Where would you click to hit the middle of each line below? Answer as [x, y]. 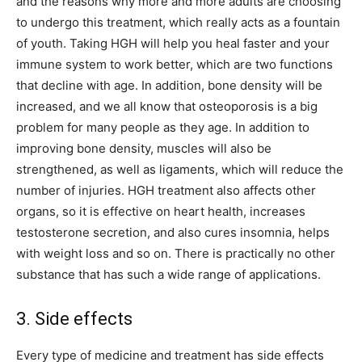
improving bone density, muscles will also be [144, 149]
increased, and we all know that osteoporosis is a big [167, 107]
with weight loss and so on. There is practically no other [176, 254]
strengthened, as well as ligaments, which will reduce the [180, 170]
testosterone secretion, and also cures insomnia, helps [173, 233]
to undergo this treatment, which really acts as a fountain [178, 23]
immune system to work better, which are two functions [175, 65]
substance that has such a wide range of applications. [168, 275]
